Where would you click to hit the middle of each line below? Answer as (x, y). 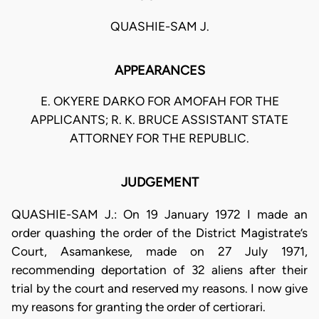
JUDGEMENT (159, 183)
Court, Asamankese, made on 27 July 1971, (159, 251)
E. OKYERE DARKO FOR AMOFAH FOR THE (159, 101)
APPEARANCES (159, 71)
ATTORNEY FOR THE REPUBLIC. (159, 138)
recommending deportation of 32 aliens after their (159, 270)
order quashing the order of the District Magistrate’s (159, 232)
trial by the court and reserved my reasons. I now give (159, 288)
